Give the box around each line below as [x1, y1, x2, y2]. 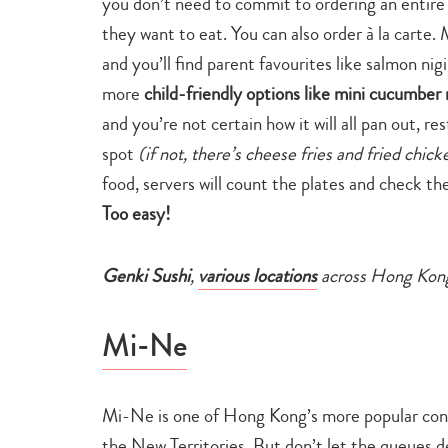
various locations [198, 261, 317, 289]
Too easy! [102, 199, 171, 227]
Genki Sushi [102, 261, 190, 289]
